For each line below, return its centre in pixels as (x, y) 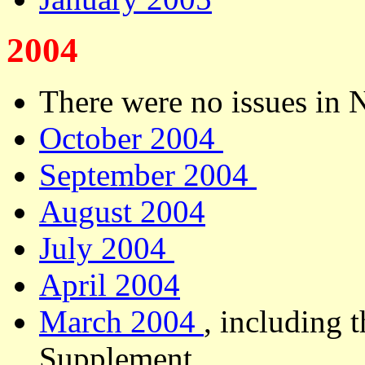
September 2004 (148, 175)
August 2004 (122, 211)
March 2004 (121, 321)
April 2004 (110, 285)
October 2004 (131, 138)
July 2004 (107, 248)
